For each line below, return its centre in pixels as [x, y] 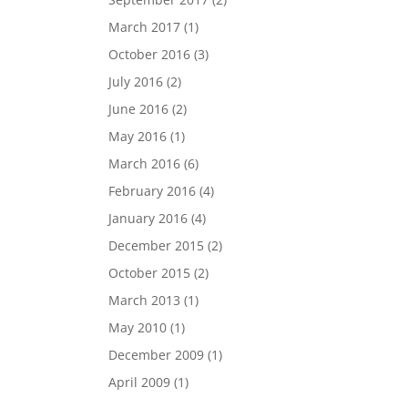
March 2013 [145, 300]
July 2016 [136, 82]
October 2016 [150, 54]
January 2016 [148, 218]
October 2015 [150, 273]
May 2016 [138, 136]
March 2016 [145, 163]
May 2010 [138, 327]
